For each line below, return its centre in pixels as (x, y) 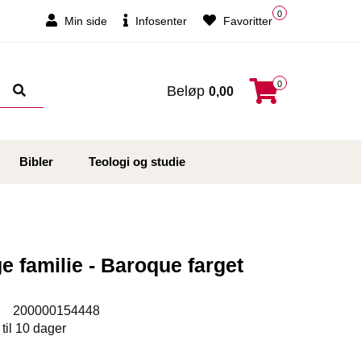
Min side (84, 21)
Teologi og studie (137, 162)
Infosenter (160, 21)
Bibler (36, 162)
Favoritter (246, 21)
